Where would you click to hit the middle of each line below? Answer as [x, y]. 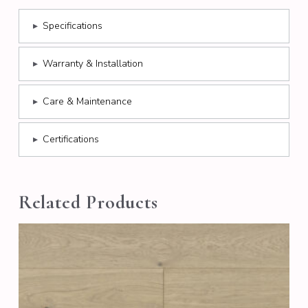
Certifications [70, 140]
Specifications [72, 26]
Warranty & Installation [92, 64]
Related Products [88, 202]
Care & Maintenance [87, 102]
